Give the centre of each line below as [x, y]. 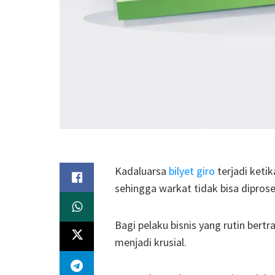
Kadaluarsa [142, 171]
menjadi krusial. [151, 242]
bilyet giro [192, 171]
